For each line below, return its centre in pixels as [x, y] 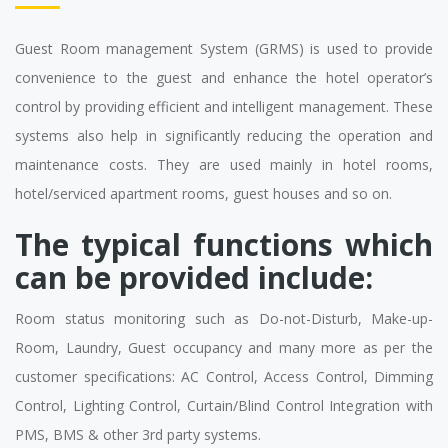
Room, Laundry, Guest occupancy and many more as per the [224, 347]
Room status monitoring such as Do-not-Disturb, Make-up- [224, 318]
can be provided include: [194, 277]
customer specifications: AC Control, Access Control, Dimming [224, 376]
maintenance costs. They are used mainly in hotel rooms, [224, 164]
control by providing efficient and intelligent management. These [224, 106]
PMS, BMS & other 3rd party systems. [138, 434]
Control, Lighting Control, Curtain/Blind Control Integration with [224, 405]
